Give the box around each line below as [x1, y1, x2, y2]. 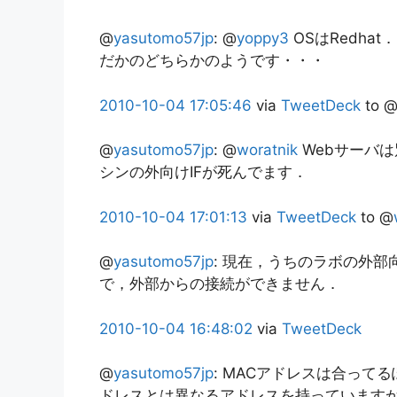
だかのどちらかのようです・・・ [99, 51, 325, 70]
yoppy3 [237, 29, 289, 48]
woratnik [237, 141, 298, 160]
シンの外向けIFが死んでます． [99, 163, 307, 182]
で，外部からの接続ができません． [99, 275, 340, 293]
